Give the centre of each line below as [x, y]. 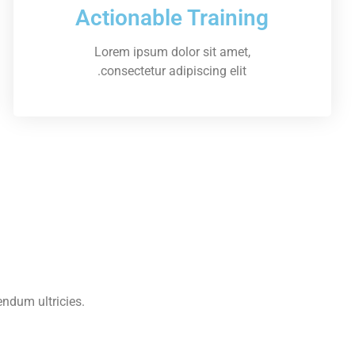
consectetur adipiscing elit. [174, 71]
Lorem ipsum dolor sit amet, [172, 52]
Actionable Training [172, 17]
